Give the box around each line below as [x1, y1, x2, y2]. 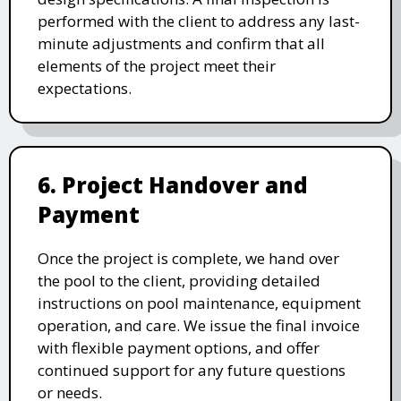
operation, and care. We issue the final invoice [38, 314, 360, 336]
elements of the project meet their [38, 55, 276, 76]
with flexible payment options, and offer [38, 337, 320, 358]
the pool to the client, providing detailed [38, 269, 320, 291]
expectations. [38, 77, 132, 98]
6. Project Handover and [38, 169, 308, 200]
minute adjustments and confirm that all [38, 32, 325, 54]
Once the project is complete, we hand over [38, 247, 339, 269]
